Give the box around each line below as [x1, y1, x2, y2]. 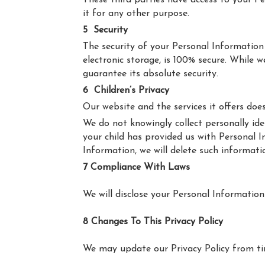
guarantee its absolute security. [82, 69, 218, 79]
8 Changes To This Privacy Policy [82, 217, 223, 227]
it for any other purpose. [82, 9, 189, 18]
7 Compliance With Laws [82, 163, 190, 172]
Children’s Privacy [93, 86, 169, 95]
